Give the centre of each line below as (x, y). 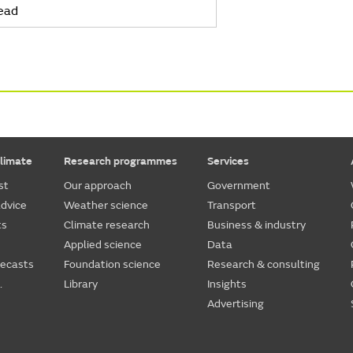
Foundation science (113, 265)
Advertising (236, 304)
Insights (227, 284)
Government (239, 186)
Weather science (106, 206)
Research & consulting (264, 265)
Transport (232, 206)
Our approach (98, 186)
